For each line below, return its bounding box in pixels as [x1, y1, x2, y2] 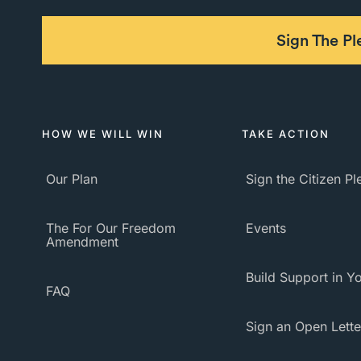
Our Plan [46, 171, 98, 187]
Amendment [46, 234, 118, 250]
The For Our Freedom [46, 220, 176, 236]
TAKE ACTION [242, 127, 330, 140]
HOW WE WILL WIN [42, 127, 164, 140]
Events [246, 220, 286, 236]
